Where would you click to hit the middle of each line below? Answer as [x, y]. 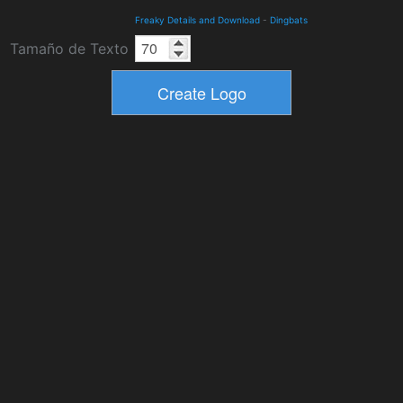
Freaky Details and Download [197, 20]
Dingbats [289, 20]
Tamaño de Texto [69, 49]
